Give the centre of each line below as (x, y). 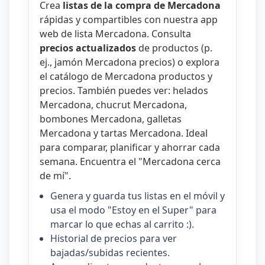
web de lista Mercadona (93, 34)
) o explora (196, 62)
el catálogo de (72, 76)
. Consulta (169, 34)
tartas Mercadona (141, 133)
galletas (164, 119)
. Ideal (194, 133)
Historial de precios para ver (114, 238)
